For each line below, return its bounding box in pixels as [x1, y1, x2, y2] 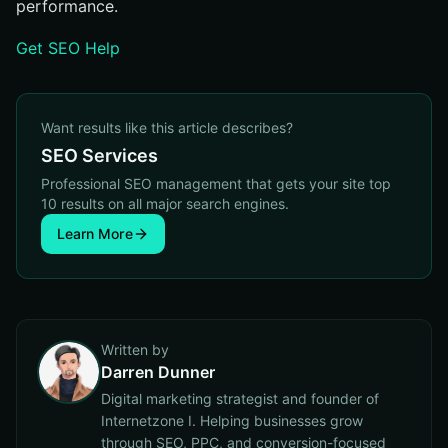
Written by [101, 341, 169, 358]
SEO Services [41, 145, 158, 166]
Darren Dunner [101, 362, 215, 382]
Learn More [57, 225, 133, 242]
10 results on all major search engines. [41, 195, 289, 212]
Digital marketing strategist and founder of [101, 390, 379, 407]
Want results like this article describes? [41, 119, 293, 136]
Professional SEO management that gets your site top [41, 175, 391, 192]
